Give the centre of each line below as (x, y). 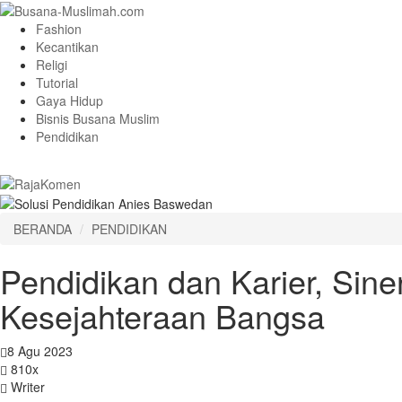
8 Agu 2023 (40, 350)
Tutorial (57, 83)
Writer (26, 386)
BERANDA (43, 228)
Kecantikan (67, 47)
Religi (52, 65)
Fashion (59, 29)
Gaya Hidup (70, 101)
